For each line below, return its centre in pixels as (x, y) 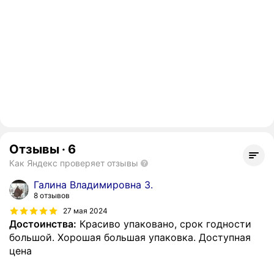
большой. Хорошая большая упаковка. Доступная (130, 238)
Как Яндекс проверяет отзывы (74, 163)
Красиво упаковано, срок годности (164, 224)
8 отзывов (52, 196)
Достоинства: (43, 224)
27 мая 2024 (85, 210)
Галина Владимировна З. (93, 185)
